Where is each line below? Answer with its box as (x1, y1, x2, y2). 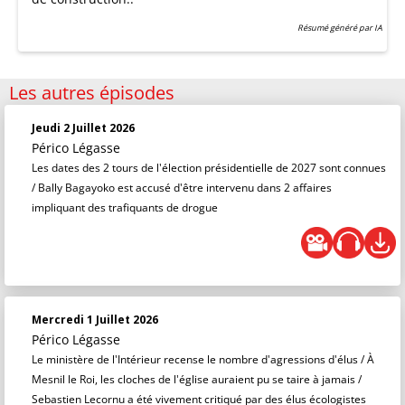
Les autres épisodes (9, 80, 174, 105)
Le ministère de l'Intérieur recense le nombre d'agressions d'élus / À (32, 352, 374, 367)
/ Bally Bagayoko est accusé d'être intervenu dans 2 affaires (32, 180, 332, 195)
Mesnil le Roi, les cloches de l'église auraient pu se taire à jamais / (32, 372, 362, 387)
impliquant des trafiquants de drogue (32, 200, 218, 215)
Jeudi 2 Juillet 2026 (32, 120, 135, 136)
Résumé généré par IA (297, 22, 382, 33)
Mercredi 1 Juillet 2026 (32, 312, 158, 327)
